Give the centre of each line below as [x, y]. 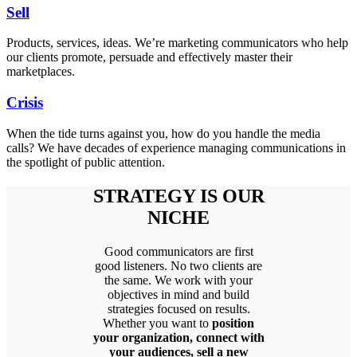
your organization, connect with [178, 337]
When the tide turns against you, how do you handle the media [163, 133]
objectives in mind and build [178, 294]
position [233, 323]
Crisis [25, 103]
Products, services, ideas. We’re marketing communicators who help [177, 43]
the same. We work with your [178, 280]
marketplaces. [41, 72]
